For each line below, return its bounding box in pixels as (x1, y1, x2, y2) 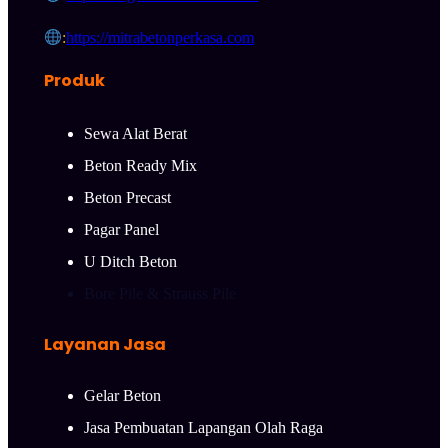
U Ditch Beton (84, 253, 177, 271)
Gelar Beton (84, 386, 161, 404)
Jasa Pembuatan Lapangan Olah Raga (84, 418, 323, 436)
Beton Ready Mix (84, 157, 197, 175)
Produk (44, 69, 105, 93)
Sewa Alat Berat (84, 125, 187, 143)
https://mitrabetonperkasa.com (66, 29, 255, 47)
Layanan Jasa (44, 333, 166, 357)
